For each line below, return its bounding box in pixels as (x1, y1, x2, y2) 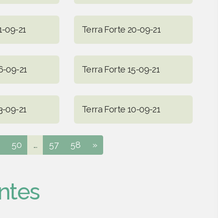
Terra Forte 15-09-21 (81, 64, 160, 74)
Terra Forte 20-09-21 (81, 24, 161, 35)
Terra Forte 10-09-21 (81, 104, 161, 114)
